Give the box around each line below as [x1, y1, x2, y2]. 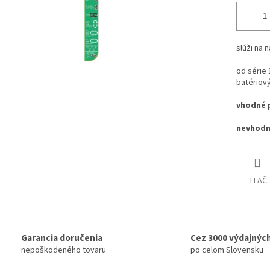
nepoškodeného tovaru [21, 243, 106, 256]
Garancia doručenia [21, 231, 102, 245]
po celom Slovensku [190, 243, 263, 256]
